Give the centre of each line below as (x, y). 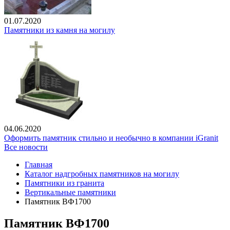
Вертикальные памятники (70, 193)
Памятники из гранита (64, 183)
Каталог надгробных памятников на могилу (102, 174)
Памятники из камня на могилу (60, 30)
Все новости (26, 147)
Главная (39, 165)
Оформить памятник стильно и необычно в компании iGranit (111, 138)
